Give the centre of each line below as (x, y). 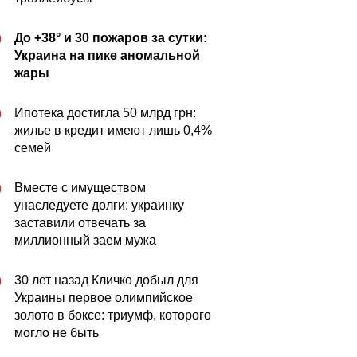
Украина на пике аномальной (107, 55)
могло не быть (57, 333)
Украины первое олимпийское (104, 298)
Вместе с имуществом (80, 188)
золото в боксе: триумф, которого (113, 315)
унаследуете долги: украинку (99, 205)
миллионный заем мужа (85, 240)
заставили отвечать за (80, 223)
